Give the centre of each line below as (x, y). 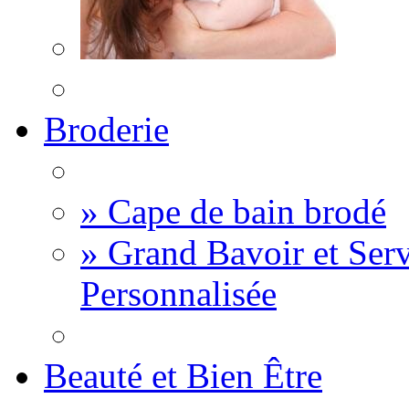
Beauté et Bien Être (183, 376)
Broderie (106, 129)
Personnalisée (178, 294)
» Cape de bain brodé (233, 211)
